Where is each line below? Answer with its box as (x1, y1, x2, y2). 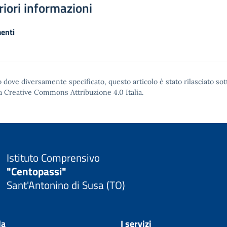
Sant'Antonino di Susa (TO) (6, 176, 125, 193)
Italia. (124, 88, 143, 97)
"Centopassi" (6, 163, 66, 179)
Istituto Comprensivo (6, 149, 100, 166)
